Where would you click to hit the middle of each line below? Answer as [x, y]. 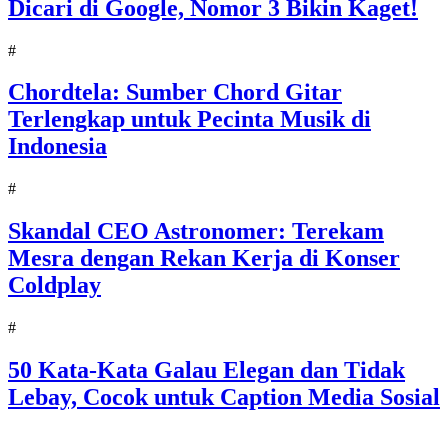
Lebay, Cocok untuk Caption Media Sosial [224, 397]
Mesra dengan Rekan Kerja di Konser [204, 258]
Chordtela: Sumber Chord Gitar [175, 92]
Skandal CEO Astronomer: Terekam [196, 231]
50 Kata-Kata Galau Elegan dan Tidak [206, 370]
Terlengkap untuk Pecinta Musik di [189, 119]
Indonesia [57, 146]
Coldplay [54, 285]
